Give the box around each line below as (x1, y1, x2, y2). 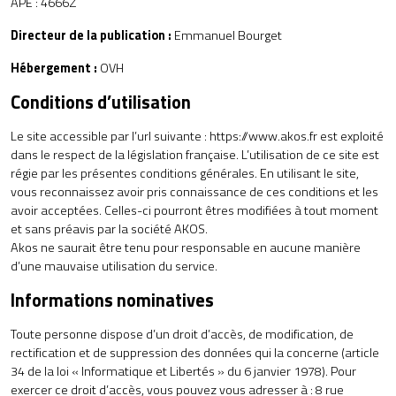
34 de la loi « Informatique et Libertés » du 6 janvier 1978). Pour (11, 362, 356, 381)
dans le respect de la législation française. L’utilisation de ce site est (11, 145, 379, 164)
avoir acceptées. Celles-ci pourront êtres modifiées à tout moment (11, 201, 378, 220)
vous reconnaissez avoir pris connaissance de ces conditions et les (11, 182, 378, 202)
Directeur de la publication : (11, 26, 171, 45)
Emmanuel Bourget (171, 26, 282, 45)
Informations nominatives (11, 286, 214, 314)
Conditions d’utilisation (11, 88, 191, 116)
